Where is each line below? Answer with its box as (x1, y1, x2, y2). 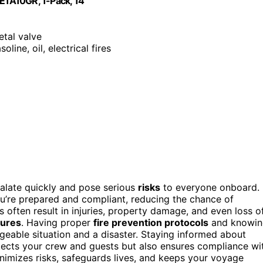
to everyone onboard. (160, 181, 259, 194)
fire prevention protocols (93, 217, 208, 229)
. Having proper (21, 217, 93, 229)
